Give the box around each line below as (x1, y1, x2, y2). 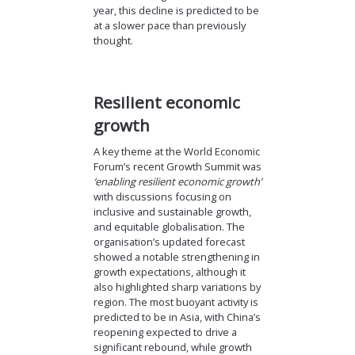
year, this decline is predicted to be (93, 2, 259, 17)
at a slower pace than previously (93, 17, 246, 32)
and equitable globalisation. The (93, 219, 245, 234)
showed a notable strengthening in (93, 249, 260, 264)
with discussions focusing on (93, 189, 231, 204)
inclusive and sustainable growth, (93, 204, 251, 219)
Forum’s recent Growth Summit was (93, 158, 261, 174)
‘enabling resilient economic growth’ (93, 174, 261, 189)
